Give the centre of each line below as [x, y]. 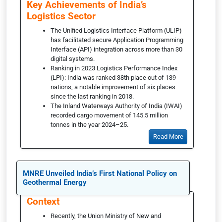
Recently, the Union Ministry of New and [106, 216]
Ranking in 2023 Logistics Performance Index [114, 68]
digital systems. [73, 58]
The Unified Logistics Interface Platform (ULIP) [116, 30]
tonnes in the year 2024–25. [89, 124]
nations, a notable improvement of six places [113, 87]
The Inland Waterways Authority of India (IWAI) [116, 106]
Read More [168, 137]
